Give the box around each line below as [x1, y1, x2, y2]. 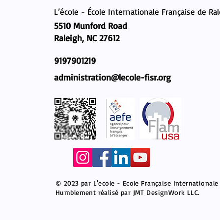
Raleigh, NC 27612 [54, 32, 119, 43]
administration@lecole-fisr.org [54, 71, 171, 82]
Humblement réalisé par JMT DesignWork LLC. [55, 188, 200, 196]
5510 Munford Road [54, 20, 127, 31]
